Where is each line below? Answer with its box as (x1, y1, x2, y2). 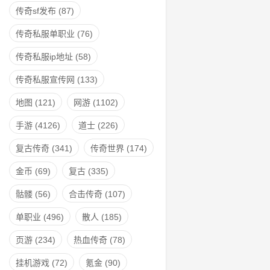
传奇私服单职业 (16, 29, 75, 39)
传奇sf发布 (16, 6, 56, 16)
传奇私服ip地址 (16, 52, 73, 62)
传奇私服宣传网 (16, 75, 75, 85)
